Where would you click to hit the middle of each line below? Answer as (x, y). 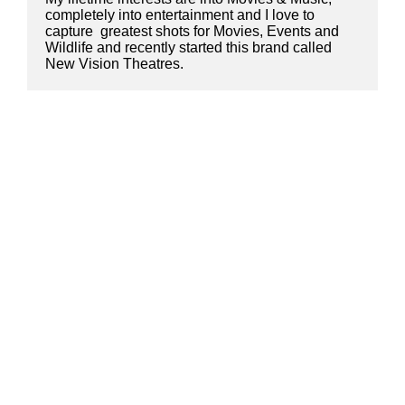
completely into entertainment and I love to (180, 14)
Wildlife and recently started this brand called (188, 47)
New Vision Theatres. (114, 63)
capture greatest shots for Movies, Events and (192, 31)
